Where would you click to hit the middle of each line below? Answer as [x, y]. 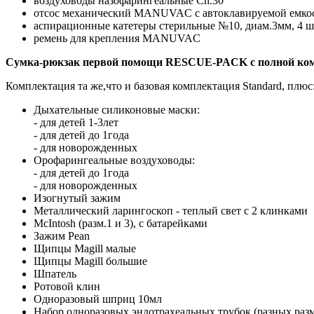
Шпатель [55, 273]
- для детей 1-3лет [76, 122]
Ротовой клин [67, 286]
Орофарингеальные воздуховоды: [114, 160]
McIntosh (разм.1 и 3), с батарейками [121, 223]
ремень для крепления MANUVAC [117, 38]
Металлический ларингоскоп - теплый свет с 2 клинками [171, 210]
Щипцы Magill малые [85, 248]
